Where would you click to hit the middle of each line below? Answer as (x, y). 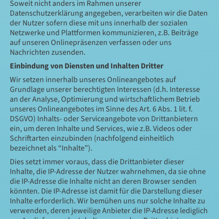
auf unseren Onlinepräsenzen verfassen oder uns (91, 43)
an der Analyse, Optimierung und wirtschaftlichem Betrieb (105, 99)
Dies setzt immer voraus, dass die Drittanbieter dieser (97, 162)
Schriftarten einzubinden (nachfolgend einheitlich (92, 138)
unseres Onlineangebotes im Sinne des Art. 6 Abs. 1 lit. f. (101, 109)
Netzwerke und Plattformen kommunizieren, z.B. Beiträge (104, 33)
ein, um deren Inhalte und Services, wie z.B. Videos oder (101, 129)
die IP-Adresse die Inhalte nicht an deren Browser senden (103, 181)
